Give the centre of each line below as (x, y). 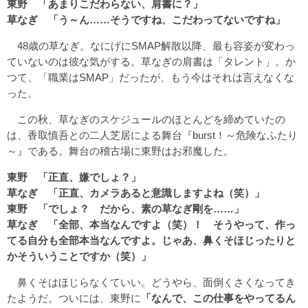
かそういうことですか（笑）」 (79, 256)
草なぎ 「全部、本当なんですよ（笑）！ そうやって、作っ (151, 224)
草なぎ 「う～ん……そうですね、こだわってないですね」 (146, 19)
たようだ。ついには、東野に (74, 298)
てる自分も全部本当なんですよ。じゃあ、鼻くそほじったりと (151, 240)
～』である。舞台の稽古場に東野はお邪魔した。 (120, 151)
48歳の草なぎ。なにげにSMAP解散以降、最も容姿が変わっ (151, 45)
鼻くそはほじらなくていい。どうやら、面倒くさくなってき (151, 282)
